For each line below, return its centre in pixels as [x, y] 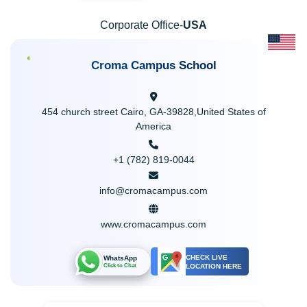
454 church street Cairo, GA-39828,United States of [153, 112]
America [153, 126]
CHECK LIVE [206, 257]
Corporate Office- [142, 25]
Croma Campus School [153, 65]
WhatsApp [120, 258]
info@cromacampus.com [153, 191]
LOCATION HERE [213, 266]
